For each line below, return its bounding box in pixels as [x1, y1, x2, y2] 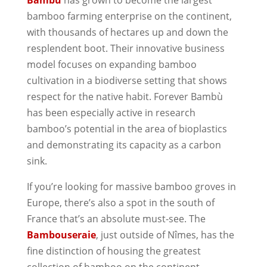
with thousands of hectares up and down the [26, 25, 228, 39]
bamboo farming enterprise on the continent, [26, 9, 232, 23]
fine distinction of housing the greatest [26, 244, 201, 257]
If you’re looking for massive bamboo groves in [26, 179, 236, 193]
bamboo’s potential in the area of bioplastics [26, 122, 227, 135]
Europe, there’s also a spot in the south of [26, 195, 215, 209]
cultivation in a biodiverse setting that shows [26, 73, 227, 87]
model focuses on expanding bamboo [26, 57, 197, 71]
